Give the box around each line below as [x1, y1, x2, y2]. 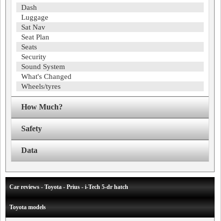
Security [21, 53, 46, 61]
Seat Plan [21, 33, 49, 41]
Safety [21, 124, 42, 133]
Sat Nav [21, 23, 45, 31]
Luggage [21, 13, 48, 21]
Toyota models [9, 204, 46, 211]
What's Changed [21, 73, 72, 80]
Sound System [21, 63, 65, 71]
